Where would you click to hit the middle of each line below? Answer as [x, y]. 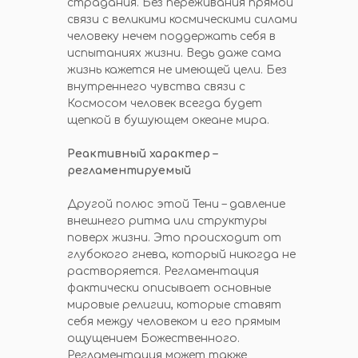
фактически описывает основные [169, 288]
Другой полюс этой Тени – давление [176, 204]
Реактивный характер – [142, 154]
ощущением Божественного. [153, 338]
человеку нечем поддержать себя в [171, 36]
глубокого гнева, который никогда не [181, 255]
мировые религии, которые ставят [174, 305]
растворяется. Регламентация [163, 271]
